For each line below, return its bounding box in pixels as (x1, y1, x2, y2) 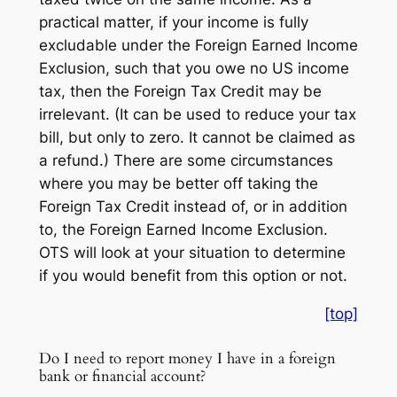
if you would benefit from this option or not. (38, 267, 347, 285)
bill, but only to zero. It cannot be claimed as (38, 128, 355, 147)
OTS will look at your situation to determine (38, 244, 346, 262)
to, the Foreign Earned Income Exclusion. (38, 221, 328, 239)
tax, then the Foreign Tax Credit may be (38, 82, 322, 101)
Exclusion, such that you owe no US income (38, 59, 349, 78)
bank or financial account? (38, 365, 206, 386)
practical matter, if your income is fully (38, 13, 308, 32)
